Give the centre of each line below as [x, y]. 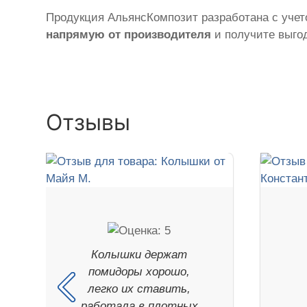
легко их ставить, [139, 289]
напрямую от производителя [129, 35]
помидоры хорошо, [139, 272]
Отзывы [88, 123]
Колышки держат [139, 255]
